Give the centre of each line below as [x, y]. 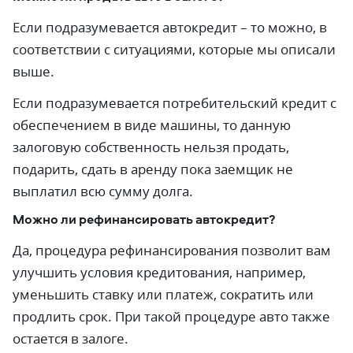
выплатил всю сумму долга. [103, 191]
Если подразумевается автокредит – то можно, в [170, 27]
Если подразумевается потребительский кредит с [175, 103]
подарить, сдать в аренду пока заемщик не [153, 169]
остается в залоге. [71, 338]
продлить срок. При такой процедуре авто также [171, 316]
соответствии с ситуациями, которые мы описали [174, 49]
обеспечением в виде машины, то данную [152, 125]
